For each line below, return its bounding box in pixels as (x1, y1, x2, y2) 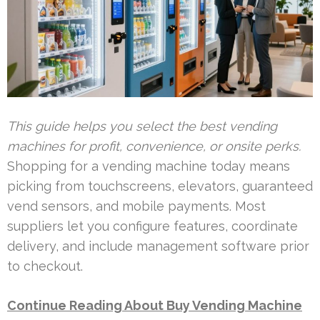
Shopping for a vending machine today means (7, 158, 290, 174)
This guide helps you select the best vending (7, 118, 277, 134)
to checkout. (7, 258, 83, 274)
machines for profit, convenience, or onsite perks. (7, 138, 301, 154)
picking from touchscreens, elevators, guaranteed (7, 178, 313, 194)
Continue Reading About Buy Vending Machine (7, 297, 302, 313)
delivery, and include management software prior (7, 238, 309, 254)
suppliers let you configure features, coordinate (7, 218, 298, 234)
